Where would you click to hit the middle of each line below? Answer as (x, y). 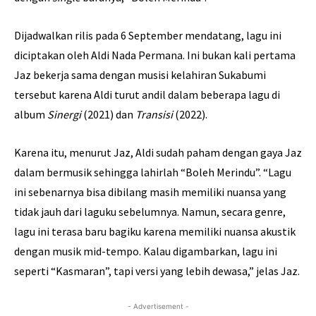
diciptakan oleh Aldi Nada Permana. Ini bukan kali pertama (155, 55)
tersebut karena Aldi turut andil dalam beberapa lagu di (147, 94)
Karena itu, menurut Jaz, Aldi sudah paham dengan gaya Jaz (158, 152)
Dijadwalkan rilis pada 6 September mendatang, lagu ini (148, 35)
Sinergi (65, 114)
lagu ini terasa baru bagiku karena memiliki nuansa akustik (155, 231)
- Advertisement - (158, 306)
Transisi (155, 114)
